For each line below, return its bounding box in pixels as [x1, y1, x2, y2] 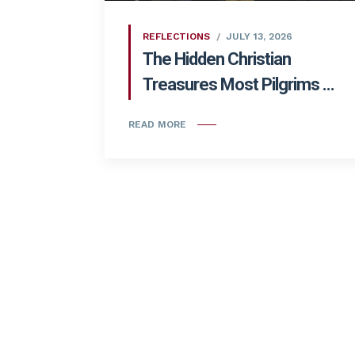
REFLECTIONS [143, 30, 210, 42]
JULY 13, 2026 [226, 30, 292, 42]
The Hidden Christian [143, 48, 291, 69]
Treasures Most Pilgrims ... [143, 74, 334, 94]
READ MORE [128, 119, 186, 131]
